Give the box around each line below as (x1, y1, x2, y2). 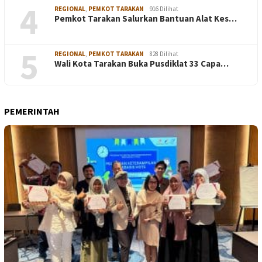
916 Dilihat (150, 5, 178, 13)
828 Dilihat (150, 50, 178, 58)
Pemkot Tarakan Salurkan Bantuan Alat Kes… (54, 13, 237, 24)
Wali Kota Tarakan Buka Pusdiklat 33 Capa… (54, 58, 229, 69)
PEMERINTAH (4, 105, 60, 117)
